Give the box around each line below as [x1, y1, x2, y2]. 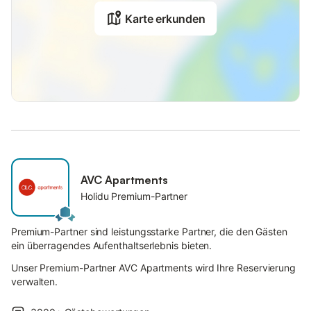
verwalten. [11, 275, 58, 287]
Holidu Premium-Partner [81, 190, 188, 202]
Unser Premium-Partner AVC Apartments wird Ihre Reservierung [11, 261, 296, 274]
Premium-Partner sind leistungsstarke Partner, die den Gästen [11, 225, 287, 237]
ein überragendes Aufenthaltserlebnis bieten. [11, 239, 212, 251]
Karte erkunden [125, 12, 205, 26]
